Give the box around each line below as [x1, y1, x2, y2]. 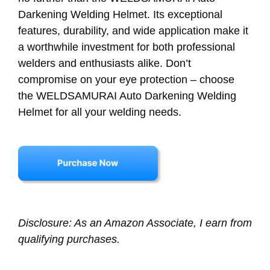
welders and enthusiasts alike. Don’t [18, 57, 191, 69]
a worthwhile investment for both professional [18, 40, 235, 53]
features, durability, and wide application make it [18, 24, 248, 37]
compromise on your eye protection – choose [18, 73, 234, 86]
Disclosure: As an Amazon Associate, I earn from [18, 216, 252, 229]
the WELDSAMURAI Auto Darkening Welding [18, 89, 236, 102]
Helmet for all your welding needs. [18, 105, 181, 118]
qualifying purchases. [18, 233, 120, 245]
